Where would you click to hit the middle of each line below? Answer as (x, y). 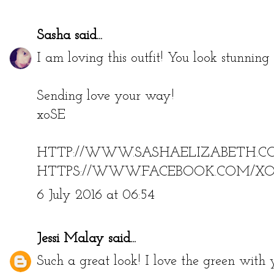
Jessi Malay (70, 239)
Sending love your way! (106, 97)
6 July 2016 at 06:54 (96, 195)
